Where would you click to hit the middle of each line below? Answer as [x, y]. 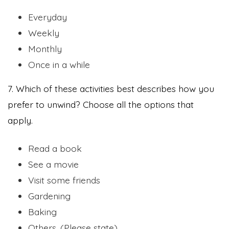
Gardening [49, 196]
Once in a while [59, 65]
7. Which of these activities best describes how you [111, 89]
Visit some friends [64, 180]
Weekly [44, 33]
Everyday [48, 17]
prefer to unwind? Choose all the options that [101, 105]
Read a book [55, 148]
